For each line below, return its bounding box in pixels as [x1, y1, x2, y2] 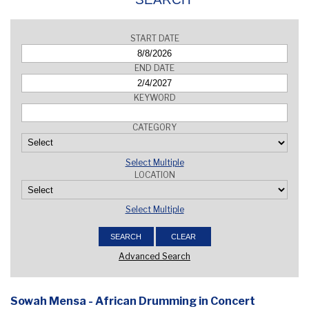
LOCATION [134, 169, 175, 180]
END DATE [134, 63, 175, 73]
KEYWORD [133, 92, 176, 103]
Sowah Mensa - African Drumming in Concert [10, 294, 255, 308]
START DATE [130, 33, 179, 43]
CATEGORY [132, 122, 177, 132]
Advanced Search [119, 251, 190, 261]
